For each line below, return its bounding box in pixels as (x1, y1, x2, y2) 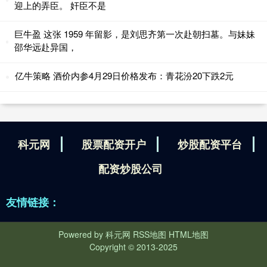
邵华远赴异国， (14, 40, 77, 53)
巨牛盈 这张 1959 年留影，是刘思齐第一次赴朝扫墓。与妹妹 (14, 27, 256, 40)
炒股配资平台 (177, 136, 242, 152)
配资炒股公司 (98, 160, 163, 176)
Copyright (89, 240, 128, 253)
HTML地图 (169, 228, 209, 240)
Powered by (58, 228, 105, 240)
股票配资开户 (81, 136, 146, 152)
